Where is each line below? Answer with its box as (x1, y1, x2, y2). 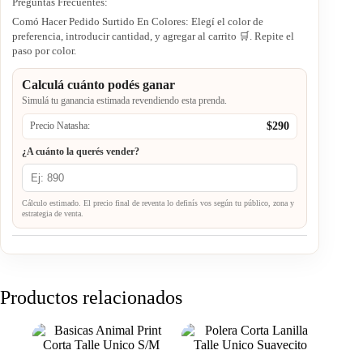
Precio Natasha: (30, 120, 90, 132)
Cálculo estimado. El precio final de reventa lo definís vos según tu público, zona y (22, 198, 294, 207)
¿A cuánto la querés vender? (22, 145, 139, 157)
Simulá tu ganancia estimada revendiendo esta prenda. (22, 94, 227, 106)
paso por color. (12, 44, 76, 57)
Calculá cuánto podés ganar (22, 77, 175, 92)
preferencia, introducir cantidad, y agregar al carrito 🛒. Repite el (12, 29, 294, 42)
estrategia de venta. (22, 208, 83, 218)
